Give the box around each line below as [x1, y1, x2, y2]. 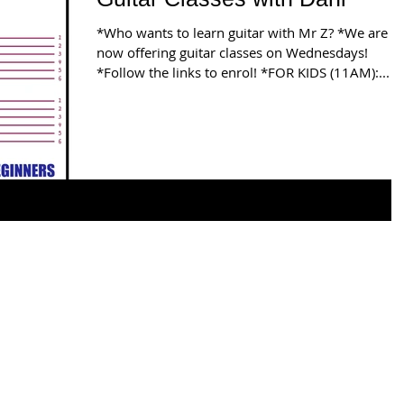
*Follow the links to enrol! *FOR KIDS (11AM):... [96, 63, 390, 82]
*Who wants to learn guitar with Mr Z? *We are [96, 23, 388, 42]
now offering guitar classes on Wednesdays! [96, 43, 368, 62]
